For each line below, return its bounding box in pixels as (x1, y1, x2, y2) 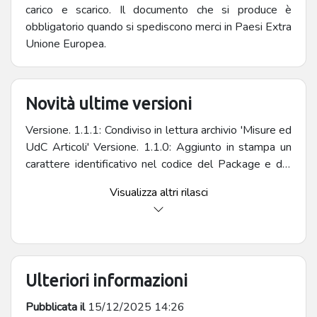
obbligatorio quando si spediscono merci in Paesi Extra (25, 19, 292, 35)
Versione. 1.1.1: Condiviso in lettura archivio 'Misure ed (25, 122, 292, 139)
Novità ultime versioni (25, 94, 192, 113)
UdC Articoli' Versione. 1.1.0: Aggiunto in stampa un (25, 139, 292, 156)
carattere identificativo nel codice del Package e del (25, 156, 292, 173)
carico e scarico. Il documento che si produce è (25, 2, 292, 18)
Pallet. (25, 173, 57, 190)
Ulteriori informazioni (25, 271, 188, 290)
